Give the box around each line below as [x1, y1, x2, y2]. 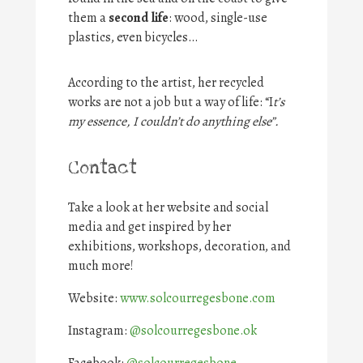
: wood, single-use [169, 9, 267, 27]
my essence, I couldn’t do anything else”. [68, 113, 279, 130]
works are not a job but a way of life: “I [68, 93, 273, 111]
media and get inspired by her [68, 218, 231, 236]
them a [68, 9, 109, 27]
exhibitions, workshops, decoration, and [68, 237, 291, 255]
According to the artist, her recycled [68, 74, 264, 92]
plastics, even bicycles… [68, 28, 198, 46]
